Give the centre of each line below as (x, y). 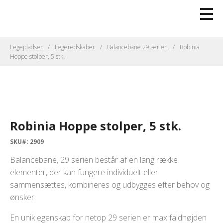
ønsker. (23, 197)
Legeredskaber (75, 47)
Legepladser (26, 47)
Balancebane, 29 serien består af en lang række (94, 160)
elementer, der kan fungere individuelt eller (84, 172)
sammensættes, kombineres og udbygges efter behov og (110, 185)
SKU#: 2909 (27, 142)
